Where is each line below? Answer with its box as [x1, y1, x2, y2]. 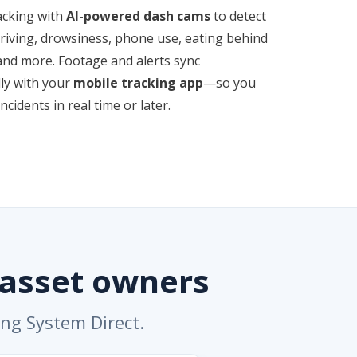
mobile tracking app [73, 73, 203, 92]
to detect [213, 6, 266, 25]
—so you [202, 73, 256, 92]
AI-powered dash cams [65, 6, 214, 25]
